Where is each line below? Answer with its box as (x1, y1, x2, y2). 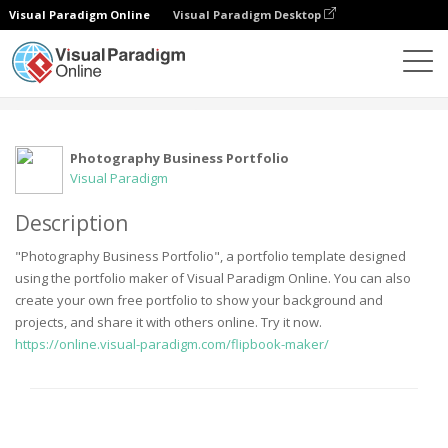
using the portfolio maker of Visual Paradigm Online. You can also (15, 269, 411, 287)
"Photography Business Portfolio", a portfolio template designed (15, 247, 406, 265)
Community (66, 81, 134, 99)
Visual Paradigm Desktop (173, 7, 324, 22)
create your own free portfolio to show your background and (15, 291, 383, 309)
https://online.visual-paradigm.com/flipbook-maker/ (15, 335, 329, 353)
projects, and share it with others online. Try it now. (15, 313, 322, 331)
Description (15, 209, 128, 237)
